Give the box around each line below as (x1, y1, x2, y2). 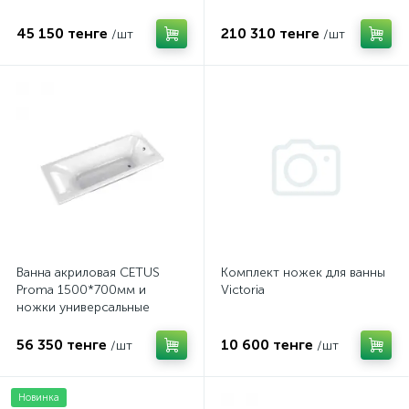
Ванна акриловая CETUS (16, 265, 160, 280)
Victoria (221, 282, 265, 298)
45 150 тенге (16, 25, 108, 42)
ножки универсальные (16, 299, 150, 315)
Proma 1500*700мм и (16, 282, 146, 298)
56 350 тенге (16, 336, 107, 353)
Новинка (18, 392, 59, 404)
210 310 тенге (221, 25, 320, 42)
